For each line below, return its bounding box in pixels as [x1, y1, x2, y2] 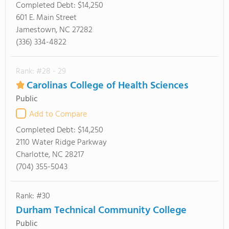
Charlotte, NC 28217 [16, 148, 84, 162]
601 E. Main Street [16, 11, 77, 25]
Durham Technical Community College [16, 202, 187, 219]
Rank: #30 [16, 190, 50, 203]
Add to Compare [29, 108, 87, 121]
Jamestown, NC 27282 [16, 24, 93, 37]
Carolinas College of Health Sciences [27, 78, 189, 94]
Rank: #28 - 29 [16, 65, 66, 78]
